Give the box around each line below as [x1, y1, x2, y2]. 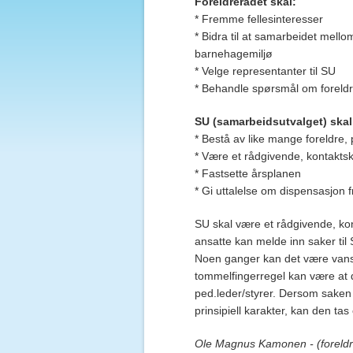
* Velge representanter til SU [195, 65, 336, 77]
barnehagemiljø [195, 47, 273, 60]
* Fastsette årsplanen [195, 167, 301, 180]
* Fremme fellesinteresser [195, 13, 323, 25]
